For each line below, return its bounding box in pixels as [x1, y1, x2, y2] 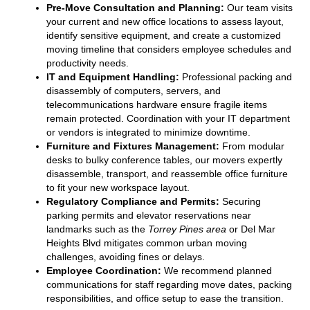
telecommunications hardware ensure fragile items [46, 98, 267, 110]
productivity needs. [46, 57, 129, 69]
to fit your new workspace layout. [46, 181, 190, 193]
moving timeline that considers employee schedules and [46, 43, 291, 55]
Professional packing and [179, 71, 292, 82]
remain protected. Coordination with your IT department [46, 112, 290, 124]
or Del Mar [226, 223, 275, 235]
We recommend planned [161, 264, 272, 276]
